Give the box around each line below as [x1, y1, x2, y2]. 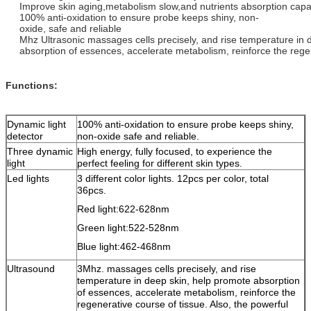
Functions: [6, 80, 58, 91]
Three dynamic [7, 146, 73, 157]
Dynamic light [7, 119, 66, 130]
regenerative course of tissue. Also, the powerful [77, 299, 288, 310]
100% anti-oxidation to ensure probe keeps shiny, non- [19, 12, 259, 23]
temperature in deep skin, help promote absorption [77, 275, 300, 286]
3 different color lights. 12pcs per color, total [77, 173, 269, 184]
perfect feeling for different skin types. [77, 158, 242, 169]
